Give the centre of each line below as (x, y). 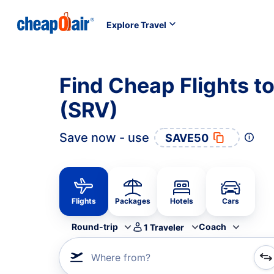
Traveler (167, 227)
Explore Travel (136, 24)
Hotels (182, 201)
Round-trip (95, 227)
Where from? (121, 257)
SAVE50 (187, 138)
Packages (133, 201)
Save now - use (104, 138)
